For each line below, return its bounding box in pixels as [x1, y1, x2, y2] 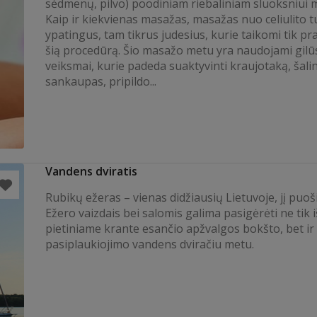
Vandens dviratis [45, 163, 137, 179]
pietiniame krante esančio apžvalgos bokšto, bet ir [45, 221, 314, 236]
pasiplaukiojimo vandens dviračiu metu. [45, 236, 254, 252]
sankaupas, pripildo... [45, 74, 156, 89]
